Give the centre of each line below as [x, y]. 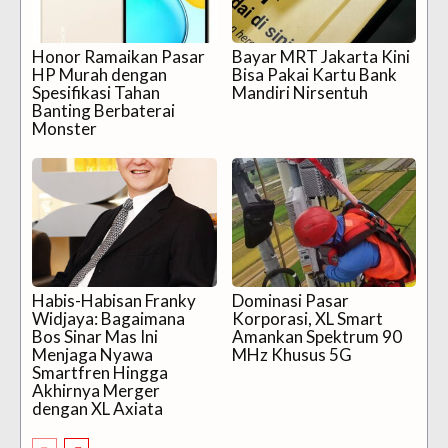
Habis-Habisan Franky [114, 301]
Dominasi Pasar [290, 301]
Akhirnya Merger [96, 391]
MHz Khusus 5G [291, 355]
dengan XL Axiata [97, 409]
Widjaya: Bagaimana [108, 319]
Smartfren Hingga [100, 373]
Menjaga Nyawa [92, 355]
